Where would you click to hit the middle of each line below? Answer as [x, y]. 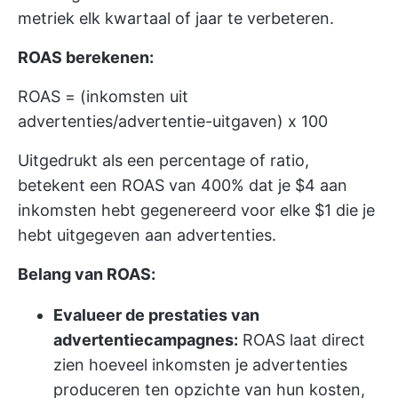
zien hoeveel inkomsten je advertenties [200, 365]
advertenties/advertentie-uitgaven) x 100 [173, 121]
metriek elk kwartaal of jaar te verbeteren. [176, 18]
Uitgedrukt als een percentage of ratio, [163, 160]
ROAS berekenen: [86, 57]
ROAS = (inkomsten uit [103, 96]
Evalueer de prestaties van [156, 315]
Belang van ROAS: [87, 274]
